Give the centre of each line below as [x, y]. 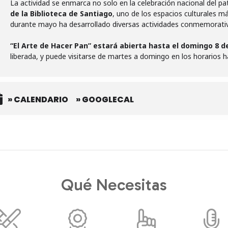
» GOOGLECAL [105, 99]
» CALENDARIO [38, 99]
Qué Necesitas [114, 185]
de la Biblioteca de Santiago [61, 13]
